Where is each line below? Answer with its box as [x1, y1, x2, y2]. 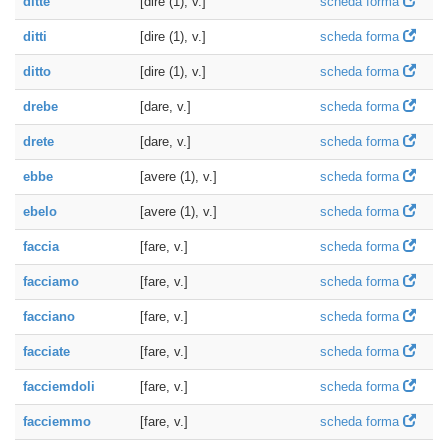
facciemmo [23, 414, 91, 429]
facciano [23, 309, 75, 324]
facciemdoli [23, 379, 95, 394]
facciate [23, 344, 70, 359]
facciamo [23, 274, 79, 289]
